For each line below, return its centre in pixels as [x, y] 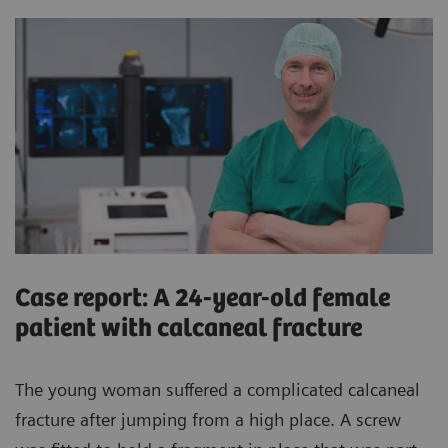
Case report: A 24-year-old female [202, 298]
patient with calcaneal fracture [188, 328]
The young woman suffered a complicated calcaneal [217, 389]
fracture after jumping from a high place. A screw [208, 419]
